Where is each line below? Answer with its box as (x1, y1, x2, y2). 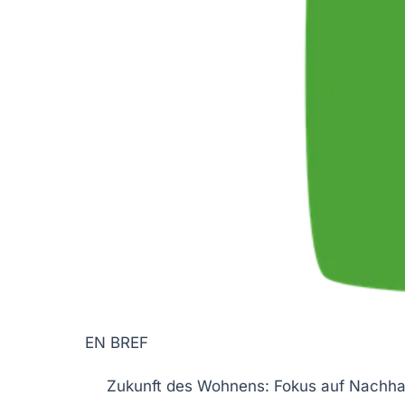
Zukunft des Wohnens (107, 376, 265, 395)
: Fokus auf (265, 376, 349, 395)
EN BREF (85, 333, 148, 352)
